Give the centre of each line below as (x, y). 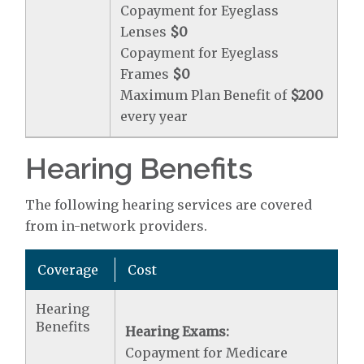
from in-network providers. (117, 226)
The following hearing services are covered (169, 205)
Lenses (145, 32)
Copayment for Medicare (207, 353)
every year (154, 116)
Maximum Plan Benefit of (206, 95)
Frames (147, 74)
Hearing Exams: (178, 331)
